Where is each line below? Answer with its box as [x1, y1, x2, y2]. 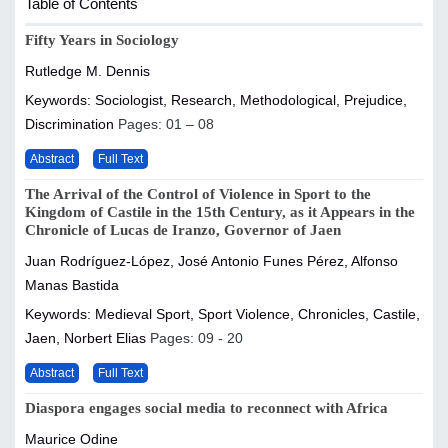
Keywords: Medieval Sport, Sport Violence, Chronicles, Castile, [25, 306, 420, 323]
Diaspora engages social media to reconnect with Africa [25, 400, 388, 417]
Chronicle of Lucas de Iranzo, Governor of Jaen [25, 222, 341, 239]
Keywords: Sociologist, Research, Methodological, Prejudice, [25, 92, 407, 109]
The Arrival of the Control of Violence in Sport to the [25, 186, 371, 203]
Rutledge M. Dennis [25, 63, 150, 80]
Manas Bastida [25, 277, 119, 294]
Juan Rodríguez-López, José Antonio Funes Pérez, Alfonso [25, 253, 398, 270]
